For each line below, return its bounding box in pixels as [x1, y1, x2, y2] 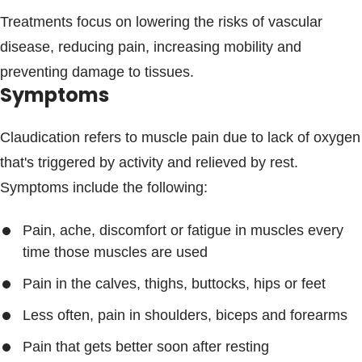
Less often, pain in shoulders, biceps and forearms [23, 307, 347, 323]
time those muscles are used [23, 244, 208, 260]
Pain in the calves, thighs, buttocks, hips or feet [23, 276, 326, 292]
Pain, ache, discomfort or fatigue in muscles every [23, 222, 343, 238]
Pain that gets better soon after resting [23, 339, 269, 355]
